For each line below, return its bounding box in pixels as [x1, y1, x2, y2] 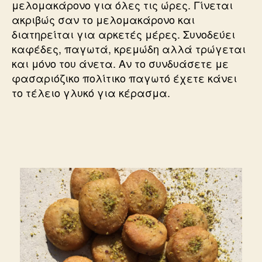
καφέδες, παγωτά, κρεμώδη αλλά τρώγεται [12, 40, 246, 56]
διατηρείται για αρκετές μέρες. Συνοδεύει [12, 26, 235, 42]
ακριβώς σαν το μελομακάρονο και [12, 11, 195, 27]
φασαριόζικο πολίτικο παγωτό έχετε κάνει [12, 70, 237, 85]
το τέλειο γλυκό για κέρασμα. [12, 84, 170, 100]
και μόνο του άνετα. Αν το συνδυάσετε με [12, 55, 229, 71]
